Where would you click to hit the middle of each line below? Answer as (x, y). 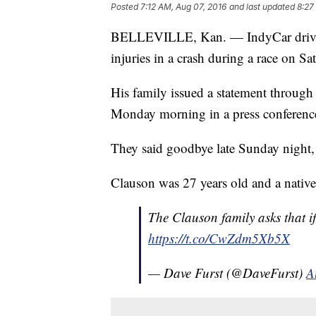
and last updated (262, 7)
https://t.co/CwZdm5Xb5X (219, 238)
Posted (126, 7)
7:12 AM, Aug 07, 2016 (183, 7)
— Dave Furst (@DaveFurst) (227, 273)
